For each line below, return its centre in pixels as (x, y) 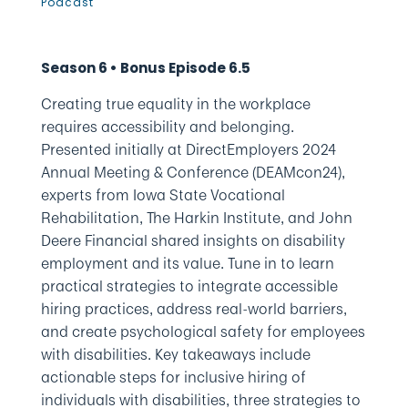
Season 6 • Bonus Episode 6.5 (145, 68)
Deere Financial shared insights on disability (193, 240)
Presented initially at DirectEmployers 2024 (188, 149)
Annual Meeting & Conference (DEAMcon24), (193, 172)
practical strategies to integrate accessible (189, 286)
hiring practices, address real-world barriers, (194, 309)
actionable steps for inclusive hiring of (173, 377)
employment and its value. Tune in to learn (187, 263)
